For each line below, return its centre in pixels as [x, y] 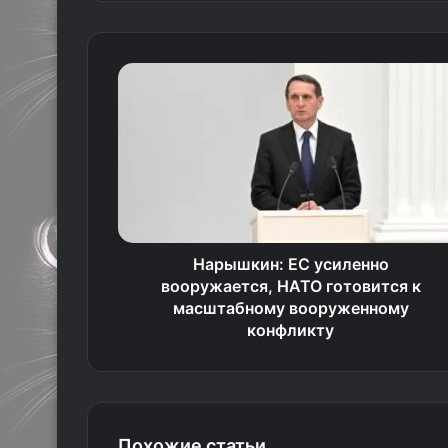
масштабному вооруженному [290, 308]
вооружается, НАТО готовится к [290, 286]
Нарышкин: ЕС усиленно [290, 264]
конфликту [290, 330]
